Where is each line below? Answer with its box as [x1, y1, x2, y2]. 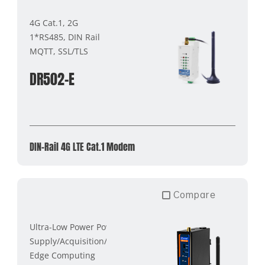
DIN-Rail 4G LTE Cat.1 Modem [29, 139, 135, 154]
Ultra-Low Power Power [29, 221, 121, 233]
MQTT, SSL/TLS [29, 46, 88, 57]
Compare [173, 187, 216, 201]
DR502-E [29, 69, 75, 91]
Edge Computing [29, 250, 95, 261]
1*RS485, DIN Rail [29, 31, 100, 43]
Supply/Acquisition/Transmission [29, 235, 160, 247]
